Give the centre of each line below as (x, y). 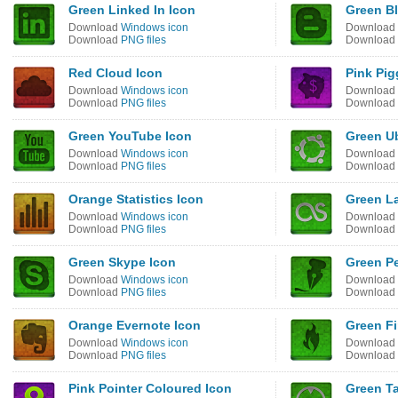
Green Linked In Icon (132, 10)
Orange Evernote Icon (135, 325)
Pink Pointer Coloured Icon (150, 388)
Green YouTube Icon (130, 136)
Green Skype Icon (122, 262)
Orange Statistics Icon (136, 199)
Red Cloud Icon (115, 73)
